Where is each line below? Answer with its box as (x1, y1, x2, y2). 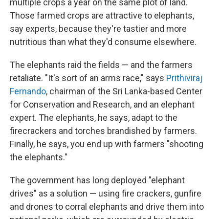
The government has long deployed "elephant (10, 175, 185, 185)
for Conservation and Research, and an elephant (10, 99, 195, 109)
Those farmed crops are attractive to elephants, (10, 10, 194, 21)
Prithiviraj (166, 73, 202, 83)
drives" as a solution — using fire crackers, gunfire (10, 188, 201, 198)
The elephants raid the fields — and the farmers (10, 60, 193, 70)
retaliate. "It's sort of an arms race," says (10, 73, 166, 83)
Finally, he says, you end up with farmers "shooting (10, 139, 203, 149)
